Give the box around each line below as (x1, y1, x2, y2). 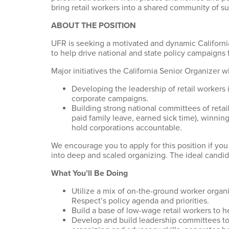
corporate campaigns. (72, 94, 150, 104)
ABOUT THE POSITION (51, 20, 136, 31)
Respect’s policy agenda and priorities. (72, 196, 211, 206)
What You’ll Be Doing (51, 168, 128, 178)
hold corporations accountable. (72, 123, 182, 133)
